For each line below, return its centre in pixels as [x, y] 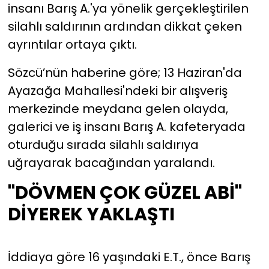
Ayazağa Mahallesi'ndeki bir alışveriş [117, 90]
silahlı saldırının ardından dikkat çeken [125, 26]
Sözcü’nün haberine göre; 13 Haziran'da [125, 72]
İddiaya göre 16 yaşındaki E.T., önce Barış [129, 257]
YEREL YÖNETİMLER [81, 28]
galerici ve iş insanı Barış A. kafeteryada [126, 126]
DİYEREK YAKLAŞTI [91, 214]
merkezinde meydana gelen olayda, [118, 108]
